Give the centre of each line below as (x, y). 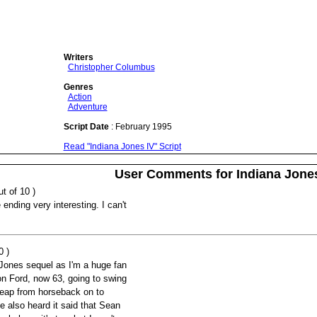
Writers (78, 57)
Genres (78, 87)
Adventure (87, 107)
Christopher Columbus (111, 67)
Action (80, 97)
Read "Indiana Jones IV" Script (122, 146)
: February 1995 (140, 127)
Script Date (86, 127)
